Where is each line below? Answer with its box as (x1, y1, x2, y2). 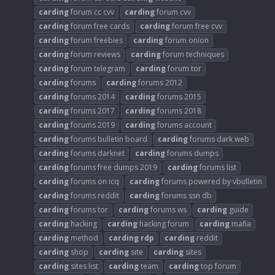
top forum (199, 261, 236, 272)
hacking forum (137, 219, 189, 230)
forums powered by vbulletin (160, 176, 262, 187)
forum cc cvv (69, 7, 114, 18)
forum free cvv (170, 21, 222, 32)
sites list (69, 261, 98, 272)
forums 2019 (69, 120, 115, 131)
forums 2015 (155, 91, 201, 103)
